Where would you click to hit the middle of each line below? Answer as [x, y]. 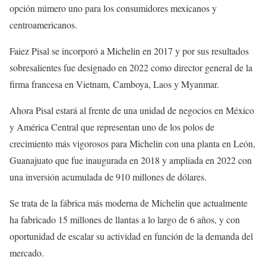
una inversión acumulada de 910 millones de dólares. [108, 177]
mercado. [27, 253]
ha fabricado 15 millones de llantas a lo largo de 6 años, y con [125, 220]
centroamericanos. [43, 25]
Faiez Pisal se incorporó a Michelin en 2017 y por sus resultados [129, 51]
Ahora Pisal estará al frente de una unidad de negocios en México [132, 110]
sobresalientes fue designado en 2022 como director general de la [131, 68]
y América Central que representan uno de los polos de [112, 127]
